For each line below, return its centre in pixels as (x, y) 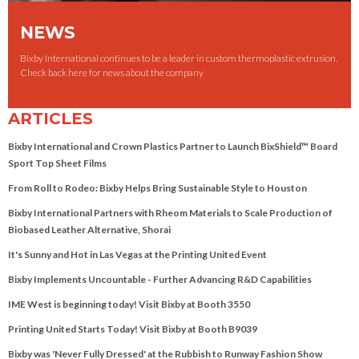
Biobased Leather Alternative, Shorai (89, 230)
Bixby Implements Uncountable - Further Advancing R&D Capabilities (160, 280)
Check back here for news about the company (112, 73)
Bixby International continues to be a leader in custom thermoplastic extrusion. (179, 58)
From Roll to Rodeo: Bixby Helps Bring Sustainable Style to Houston (157, 188)
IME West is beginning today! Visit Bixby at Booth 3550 (129, 305)
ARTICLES (50, 119)
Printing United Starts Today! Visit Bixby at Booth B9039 (133, 329)
